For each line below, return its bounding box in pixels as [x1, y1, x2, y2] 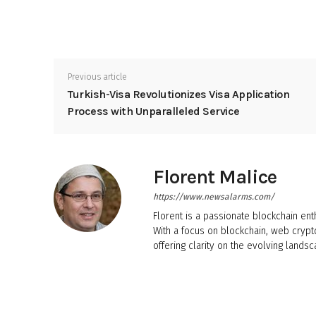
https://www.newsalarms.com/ [153, 191, 274, 202]
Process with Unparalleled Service [68, 104, 240, 118]
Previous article [68, 71, 127, 82]
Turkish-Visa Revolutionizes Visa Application [68, 87, 289, 101]
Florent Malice [153, 164, 276, 188]
